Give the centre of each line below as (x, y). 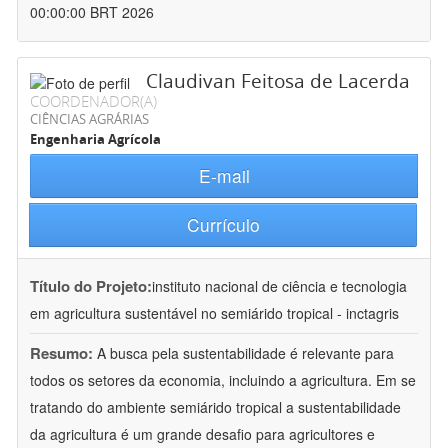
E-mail (224, 176)
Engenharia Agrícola (95, 139)
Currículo (223, 225)
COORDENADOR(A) (93, 101)
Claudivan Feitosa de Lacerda (278, 81)
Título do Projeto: (91, 286)
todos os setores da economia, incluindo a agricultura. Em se (223, 380)
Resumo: (61, 353)
